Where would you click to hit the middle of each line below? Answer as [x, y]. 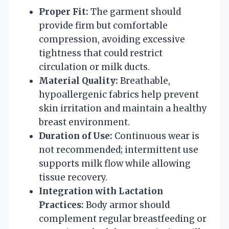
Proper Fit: [64, 12]
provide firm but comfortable [103, 25]
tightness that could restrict [101, 53]
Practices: [61, 205]
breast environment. [84, 122]
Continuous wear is [156, 136]
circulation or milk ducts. [94, 67]
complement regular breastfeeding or [123, 219]
